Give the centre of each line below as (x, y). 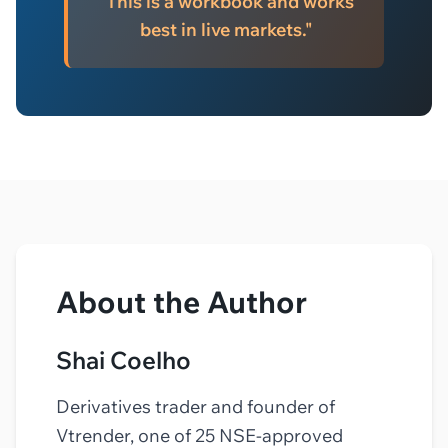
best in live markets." (226, 29)
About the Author (181, 301)
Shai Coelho (123, 359)
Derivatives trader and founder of (195, 406)
